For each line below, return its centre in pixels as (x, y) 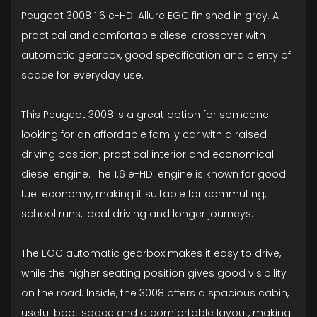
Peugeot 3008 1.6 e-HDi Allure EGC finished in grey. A (150, 16)
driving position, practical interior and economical (148, 154)
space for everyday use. (82, 75)
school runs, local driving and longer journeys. (137, 214)
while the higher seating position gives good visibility (154, 273)
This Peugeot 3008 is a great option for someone (145, 115)
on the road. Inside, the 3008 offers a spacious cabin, (155, 293)
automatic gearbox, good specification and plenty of (156, 55)
